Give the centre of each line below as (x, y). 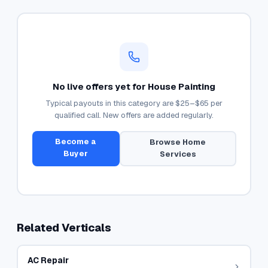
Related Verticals (64, 228)
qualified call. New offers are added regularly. (134, 115)
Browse (166, 142)
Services (178, 154)
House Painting (182, 86)
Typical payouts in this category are (110, 103)
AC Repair (48, 260)
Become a (76, 141)
